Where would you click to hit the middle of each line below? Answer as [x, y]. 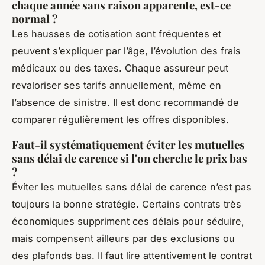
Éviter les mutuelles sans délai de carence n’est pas [132, 187]
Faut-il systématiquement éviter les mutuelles [128, 144]
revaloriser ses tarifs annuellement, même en [117, 85]
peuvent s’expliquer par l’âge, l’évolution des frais [126, 51]
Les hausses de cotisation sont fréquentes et [117, 33]
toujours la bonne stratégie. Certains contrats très [127, 204]
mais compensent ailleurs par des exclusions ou [123, 238]
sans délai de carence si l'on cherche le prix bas [130, 158]
